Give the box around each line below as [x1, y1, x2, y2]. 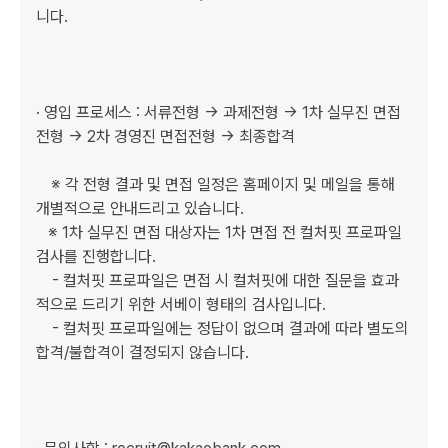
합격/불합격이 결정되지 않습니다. [36, 343, 249, 362]
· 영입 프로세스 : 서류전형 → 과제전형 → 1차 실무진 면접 [36, 103, 401, 122]
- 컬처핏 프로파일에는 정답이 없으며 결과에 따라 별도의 [36, 319, 52, 338]
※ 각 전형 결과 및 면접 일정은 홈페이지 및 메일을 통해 [36, 175, 395, 194]
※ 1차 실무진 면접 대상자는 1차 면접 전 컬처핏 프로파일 [36, 223, 48, 242]
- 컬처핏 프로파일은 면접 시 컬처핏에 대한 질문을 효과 [36, 271, 52, 290]
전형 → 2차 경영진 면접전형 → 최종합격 [36, 127, 299, 146]
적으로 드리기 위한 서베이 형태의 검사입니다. [36, 295, 326, 314]
